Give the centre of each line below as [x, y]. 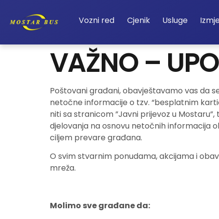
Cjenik [138, 20]
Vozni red [97, 20]
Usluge [175, 20]
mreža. [63, 168]
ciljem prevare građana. [96, 138]
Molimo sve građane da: [100, 206]
